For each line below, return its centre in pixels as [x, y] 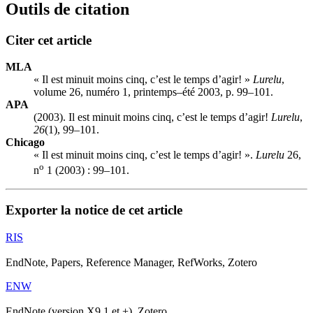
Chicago [25, 143]
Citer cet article [49, 40]
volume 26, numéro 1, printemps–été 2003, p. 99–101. [153, 92]
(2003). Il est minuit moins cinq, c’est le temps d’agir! [152, 117]
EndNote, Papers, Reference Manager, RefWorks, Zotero [131, 263]
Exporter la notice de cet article [94, 210]
